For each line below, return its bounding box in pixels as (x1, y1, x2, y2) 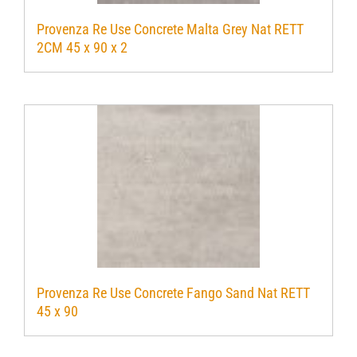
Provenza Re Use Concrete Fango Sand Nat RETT (37, 284, 310, 302)
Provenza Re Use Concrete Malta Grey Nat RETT (37, 21, 304, 38)
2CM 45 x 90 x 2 (37, 39, 127, 57)
